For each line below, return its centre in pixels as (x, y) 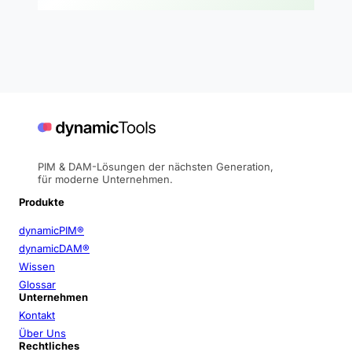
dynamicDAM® (54, 248)
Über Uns (42, 333)
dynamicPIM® (51, 230)
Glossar (37, 284)
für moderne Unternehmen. (105, 179)
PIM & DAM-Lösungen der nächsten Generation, (156, 166)
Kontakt (37, 315)
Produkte (42, 202)
